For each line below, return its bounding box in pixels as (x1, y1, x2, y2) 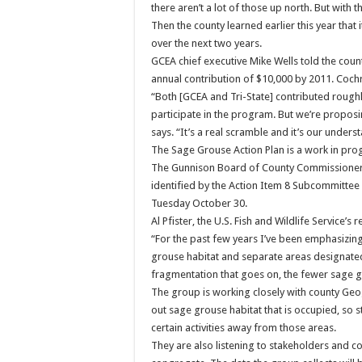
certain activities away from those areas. (151, 322, 336, 335)
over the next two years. (151, 37, 262, 50)
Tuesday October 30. (151, 197, 247, 210)
